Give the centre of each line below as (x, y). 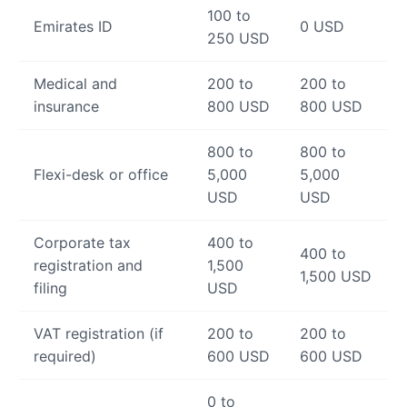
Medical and (75, 84)
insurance (66, 107)
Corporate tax (82, 243)
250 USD (238, 39)
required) (65, 357)
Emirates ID (73, 27)
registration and (88, 266)
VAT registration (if (99, 334)
